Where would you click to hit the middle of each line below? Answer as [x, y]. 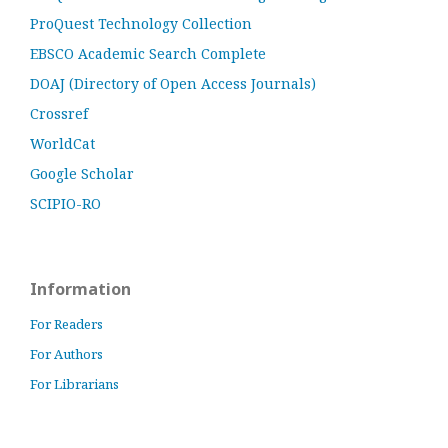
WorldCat [62, 144]
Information [80, 289]
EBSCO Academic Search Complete [148, 54]
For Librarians [74, 384]
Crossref [59, 114]
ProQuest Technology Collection [141, 24]
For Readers [66, 324]
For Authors [66, 354]
